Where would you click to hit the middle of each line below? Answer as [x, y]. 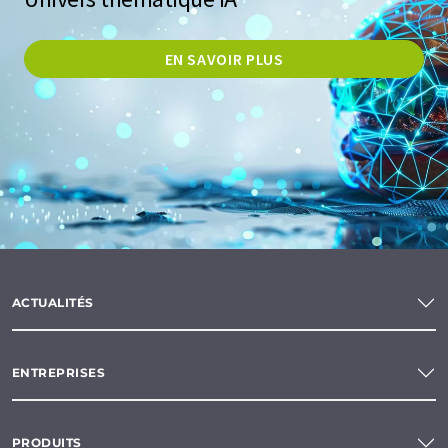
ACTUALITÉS [53, 303]
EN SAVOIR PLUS [224, 58]
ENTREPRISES [59, 373]
